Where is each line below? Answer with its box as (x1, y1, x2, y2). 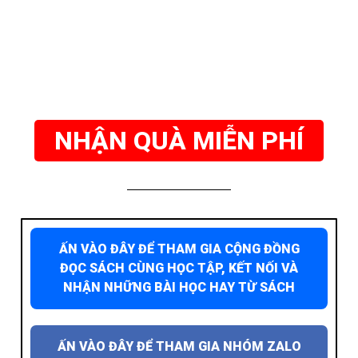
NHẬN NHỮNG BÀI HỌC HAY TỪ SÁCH (63, 280, 295, 296)
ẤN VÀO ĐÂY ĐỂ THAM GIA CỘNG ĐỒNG (58, 241, 300, 257)
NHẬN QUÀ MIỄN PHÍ (54, 125, 304, 157)
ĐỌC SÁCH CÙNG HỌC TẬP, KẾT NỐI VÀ (60, 261, 298, 276)
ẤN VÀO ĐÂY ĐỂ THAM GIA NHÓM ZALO (57, 339, 301, 355)
